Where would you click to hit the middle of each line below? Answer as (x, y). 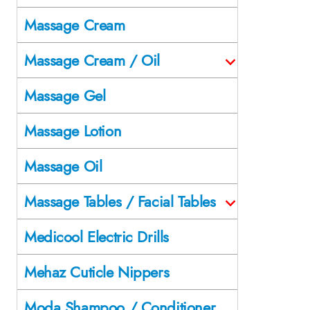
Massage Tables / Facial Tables (120, 201)
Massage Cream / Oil (92, 60)
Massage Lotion (73, 130)
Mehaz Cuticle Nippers (97, 272)
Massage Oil (63, 166)
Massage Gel (65, 95)
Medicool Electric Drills (97, 236)
